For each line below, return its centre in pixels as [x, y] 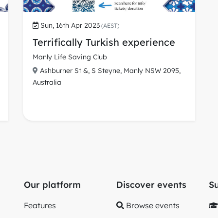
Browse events [152, 206]
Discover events [151, 185]
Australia [47, 82]
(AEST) [110, 26]
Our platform [52, 185]
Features [40, 206]
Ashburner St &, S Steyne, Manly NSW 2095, [110, 71]
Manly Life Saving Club [70, 57]
